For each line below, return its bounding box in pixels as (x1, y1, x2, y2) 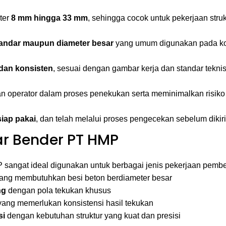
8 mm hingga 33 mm (11, 14, 88, 22)
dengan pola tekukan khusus (6, 186, 111, 195)
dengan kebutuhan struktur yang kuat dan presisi (5, 211, 181, 220)
